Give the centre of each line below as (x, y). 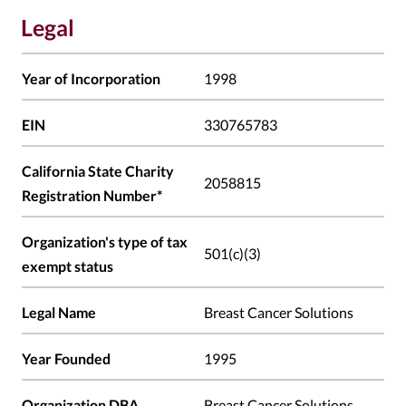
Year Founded (66, 359)
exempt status (68, 266)
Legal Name (59, 313)
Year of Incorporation (91, 79)
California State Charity (98, 171)
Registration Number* (92, 196)
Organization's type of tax (105, 242)
